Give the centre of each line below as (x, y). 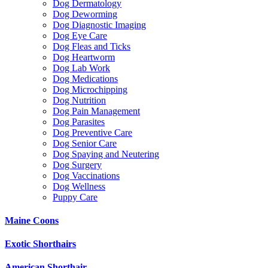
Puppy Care (75, 197)
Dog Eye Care (80, 35)
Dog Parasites (79, 121)
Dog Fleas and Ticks (92, 46)
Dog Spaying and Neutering (106, 154)
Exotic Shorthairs (40, 244)
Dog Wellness (79, 186)
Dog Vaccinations (86, 175)
